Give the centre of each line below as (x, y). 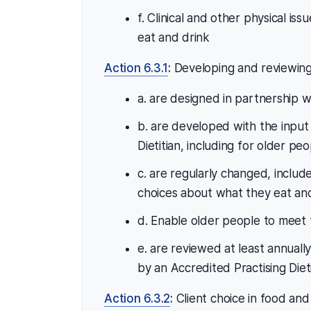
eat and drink (174, 37)
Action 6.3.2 (137, 298)
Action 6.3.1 (136, 68)
